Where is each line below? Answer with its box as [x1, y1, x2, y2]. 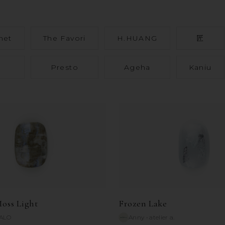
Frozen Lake [119, 198, 167, 209]
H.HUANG [117, 34, 158, 43]
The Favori [43, 34, 86, 43]
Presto [50, 63, 78, 72]
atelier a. [149, 213, 175, 221]
